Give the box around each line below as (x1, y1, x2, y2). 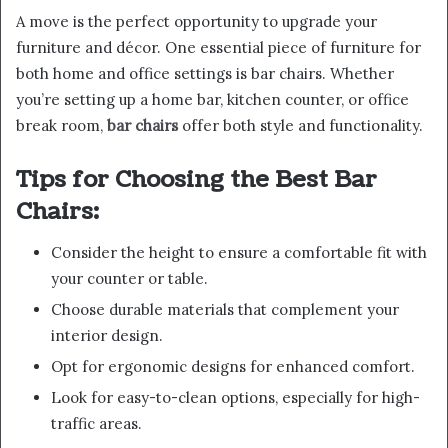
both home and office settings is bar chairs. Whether (16, 64, 394, 84)
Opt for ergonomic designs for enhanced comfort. (51, 356, 415, 376)
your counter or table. (51, 268, 208, 288)
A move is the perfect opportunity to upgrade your (16, 12, 377, 32)
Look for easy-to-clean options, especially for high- (51, 387, 420, 407)
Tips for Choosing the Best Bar (16, 163, 377, 197)
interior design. (51, 325, 163, 345)
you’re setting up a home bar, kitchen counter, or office (16, 90, 409, 110)
